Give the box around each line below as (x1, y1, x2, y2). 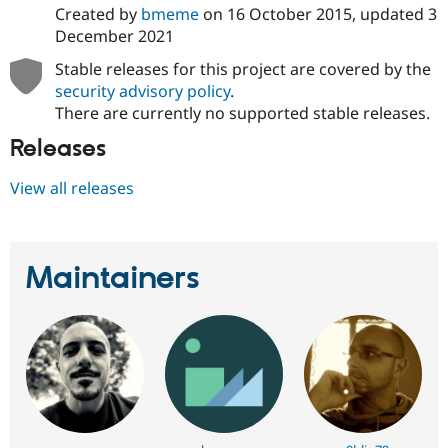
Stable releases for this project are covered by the (54, 58, 431, 81)
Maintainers (26, 258, 200, 299)
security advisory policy (54, 80, 230, 103)
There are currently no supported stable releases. (54, 102, 430, 125)
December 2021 (54, 24, 174, 47)
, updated (351, 2, 428, 25)
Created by (54, 2, 141, 25)
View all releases (10, 176, 134, 199)
